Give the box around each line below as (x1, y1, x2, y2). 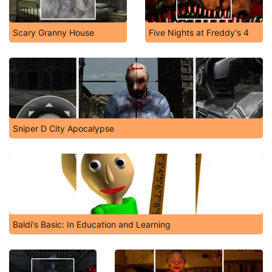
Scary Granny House (13, 27, 94, 38)
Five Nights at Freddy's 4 (149, 27, 249, 38)
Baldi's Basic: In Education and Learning (13, 219, 171, 229)
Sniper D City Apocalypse (13, 123, 114, 134)
